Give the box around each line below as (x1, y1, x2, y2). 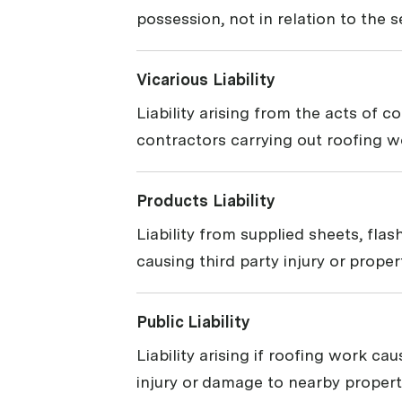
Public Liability (136, 312, 250, 332)
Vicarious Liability (136, 70, 275, 90)
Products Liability (136, 191, 275, 211)
